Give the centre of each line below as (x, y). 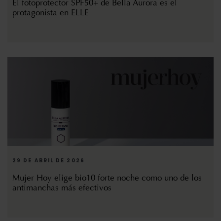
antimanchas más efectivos (62, 188)
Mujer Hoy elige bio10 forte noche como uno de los (107, 178)
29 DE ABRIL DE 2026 (49, 161)
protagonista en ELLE (51, 13)
